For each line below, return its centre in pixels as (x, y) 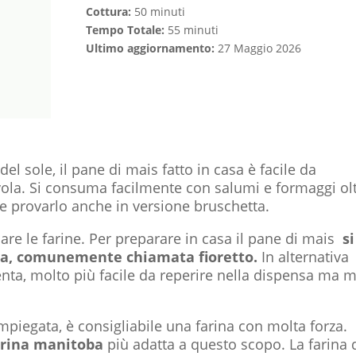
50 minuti (158, 11)
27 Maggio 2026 (257, 48)
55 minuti (191, 29)
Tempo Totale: (125, 29)
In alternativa (304, 256)
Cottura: (108, 11)
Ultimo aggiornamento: (150, 48)
